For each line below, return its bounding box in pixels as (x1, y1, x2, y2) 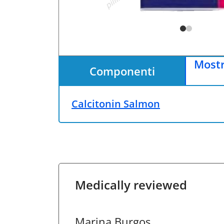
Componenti (89, 63, 155, 78)
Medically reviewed (75, 176, 187, 193)
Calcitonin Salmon (71, 97, 160, 110)
